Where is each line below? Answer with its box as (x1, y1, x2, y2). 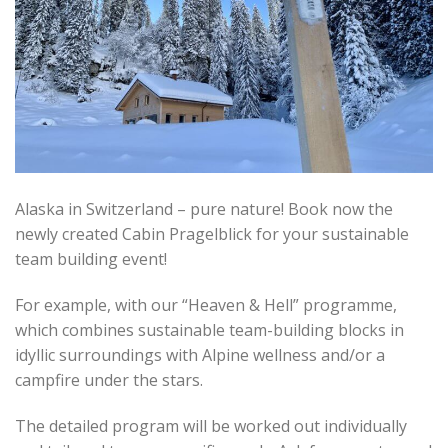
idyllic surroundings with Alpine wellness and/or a (15, 343, 385, 366)
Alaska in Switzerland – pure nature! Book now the (15, 198, 393, 221)
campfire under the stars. (15, 368, 203, 391)
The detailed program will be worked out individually (15, 414, 407, 437)
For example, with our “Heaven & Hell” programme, (15, 293, 397, 316)
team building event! (15, 248, 167, 271)
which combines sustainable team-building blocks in (15, 318, 404, 341)
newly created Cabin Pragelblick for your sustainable (15, 223, 409, 246)
